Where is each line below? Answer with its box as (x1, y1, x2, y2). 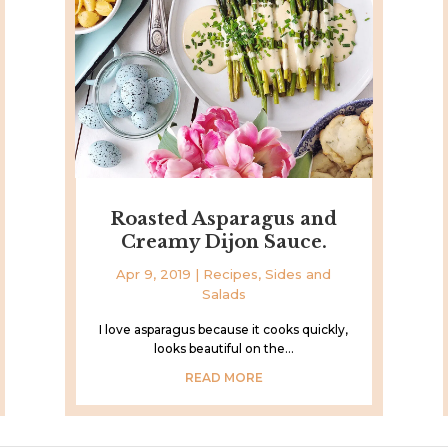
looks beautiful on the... (153, 340, 294, 356)
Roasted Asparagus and (110, 207, 338, 230)
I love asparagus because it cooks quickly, (99, 321, 349, 337)
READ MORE (184, 369, 263, 385)
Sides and (265, 265, 332, 282)
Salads (201, 285, 246, 302)
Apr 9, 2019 (116, 265, 192, 282)
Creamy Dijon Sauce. (120, 230, 327, 253)
